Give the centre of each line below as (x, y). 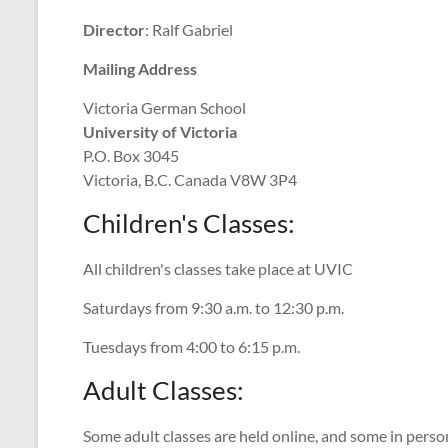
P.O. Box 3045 (131, 155)
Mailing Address (140, 68)
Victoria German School (164, 107)
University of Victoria (160, 131)
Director (114, 29)
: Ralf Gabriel (189, 29)
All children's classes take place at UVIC (218, 268)
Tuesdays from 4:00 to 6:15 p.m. (191, 346)
